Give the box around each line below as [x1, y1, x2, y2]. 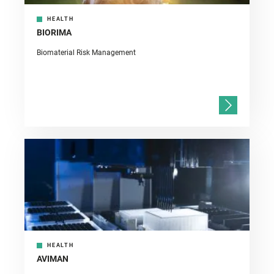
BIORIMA [37, 28, 72, 38]
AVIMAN [37, 254, 68, 264]
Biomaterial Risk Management [37, 48, 136, 57]
